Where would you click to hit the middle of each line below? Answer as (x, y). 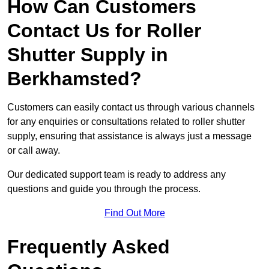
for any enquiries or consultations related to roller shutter (126, 122)
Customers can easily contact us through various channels (131, 107)
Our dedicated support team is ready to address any (116, 175)
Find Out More (134, 213)
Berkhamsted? (74, 79)
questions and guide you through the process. (104, 189)
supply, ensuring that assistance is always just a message (129, 136)
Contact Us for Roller (104, 31)
